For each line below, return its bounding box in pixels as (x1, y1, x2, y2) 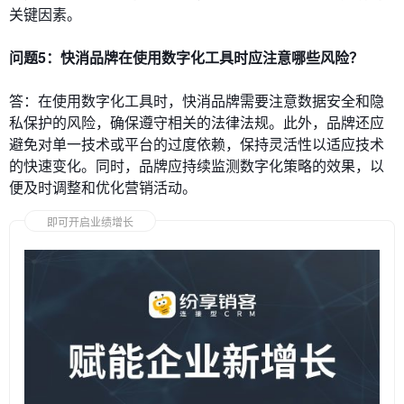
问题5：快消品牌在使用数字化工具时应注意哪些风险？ (9, 46, 363, 68)
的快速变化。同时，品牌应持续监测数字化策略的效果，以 (9, 154, 384, 176)
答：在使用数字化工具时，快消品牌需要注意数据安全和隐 (9, 89, 384, 111)
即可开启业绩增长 (47, 213, 133, 229)
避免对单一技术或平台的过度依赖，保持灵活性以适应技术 (9, 133, 384, 154)
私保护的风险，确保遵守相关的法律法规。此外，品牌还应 (9, 111, 384, 133)
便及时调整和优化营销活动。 (9, 176, 197, 197)
